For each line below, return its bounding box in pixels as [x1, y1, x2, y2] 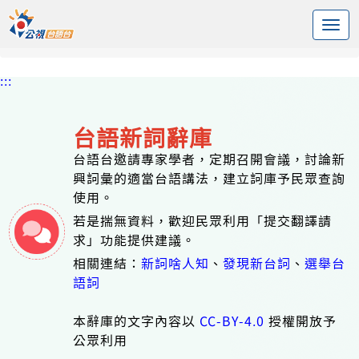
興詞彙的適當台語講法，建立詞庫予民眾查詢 [73, 168, 346, 188]
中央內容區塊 [30, 7, 103, 20]
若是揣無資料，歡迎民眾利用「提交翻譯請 [73, 211, 333, 230]
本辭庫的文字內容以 [73, 311, 200, 330]
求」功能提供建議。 [73, 230, 196, 249]
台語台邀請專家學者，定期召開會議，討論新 [73, 149, 346, 168]
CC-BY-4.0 [200, 311, 265, 330]
